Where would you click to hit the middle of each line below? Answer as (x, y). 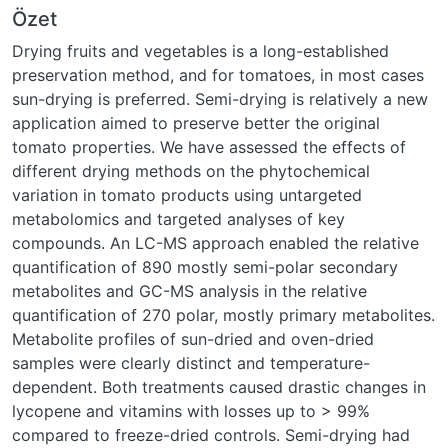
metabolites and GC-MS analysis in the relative (189, 290)
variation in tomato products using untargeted (187, 194)
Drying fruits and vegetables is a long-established (200, 50)
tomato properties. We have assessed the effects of (209, 146)
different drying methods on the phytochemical (191, 170)
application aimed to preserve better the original (196, 122)
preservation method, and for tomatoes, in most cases (218, 74)
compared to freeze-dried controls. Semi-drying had (211, 434)
